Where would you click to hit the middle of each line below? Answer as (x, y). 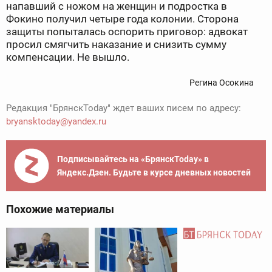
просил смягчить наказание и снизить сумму (116, 45)
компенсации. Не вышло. (68, 57)
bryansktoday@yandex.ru (56, 122)
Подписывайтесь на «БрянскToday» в (133, 159)
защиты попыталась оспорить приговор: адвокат (127, 32)
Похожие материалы (60, 209)
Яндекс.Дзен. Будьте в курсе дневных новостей (154, 173)
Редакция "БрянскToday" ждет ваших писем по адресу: (124, 108)
